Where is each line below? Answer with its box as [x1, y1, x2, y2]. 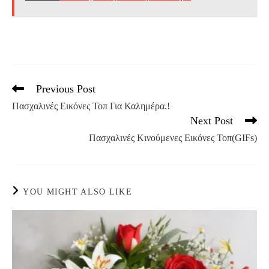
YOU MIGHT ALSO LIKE [23, 187, 133, 196]
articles [11, 106, 35, 115]
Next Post [190, 114, 233, 127]
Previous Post [36, 82, 95, 95]
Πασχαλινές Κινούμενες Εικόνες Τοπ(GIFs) [89, 132, 257, 143]
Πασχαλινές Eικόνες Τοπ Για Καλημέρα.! [12, 100, 170, 111]
